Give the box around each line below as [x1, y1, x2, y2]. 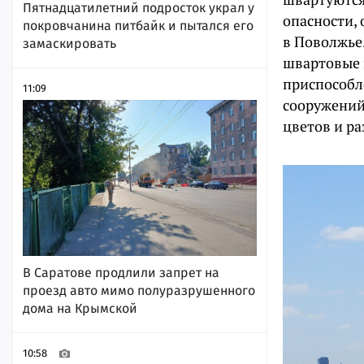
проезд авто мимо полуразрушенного [23, 282, 255, 298]
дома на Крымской [23, 300, 137, 316]
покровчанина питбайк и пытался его [23, 17, 253, 33]
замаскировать [23, 35, 116, 51]
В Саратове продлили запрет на [23, 264, 219, 280]
